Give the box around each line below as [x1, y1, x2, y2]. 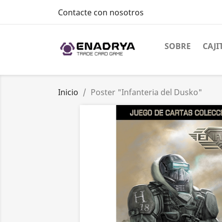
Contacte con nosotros [58, 7, 144, 18]
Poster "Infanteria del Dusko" [91, 87, 202, 98]
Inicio [58, 87, 78, 98]
